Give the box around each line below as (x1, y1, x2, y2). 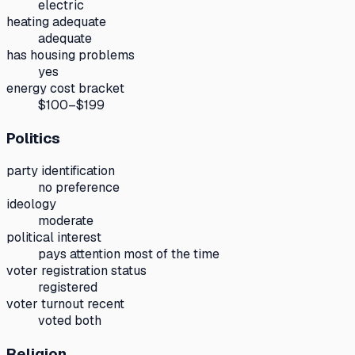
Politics (6, 128, 60, 148)
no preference (38, 179, 120, 197)
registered (38, 279, 97, 296)
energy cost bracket (6, 80, 124, 97)
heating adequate (6, 13, 106, 30)
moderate (38, 212, 94, 230)
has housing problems (6, 47, 135, 63)
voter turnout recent (6, 296, 124, 313)
